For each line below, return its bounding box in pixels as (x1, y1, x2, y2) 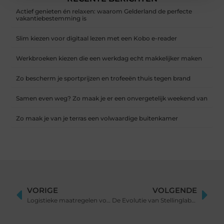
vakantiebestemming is (16, 14, 87, 22)
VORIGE (27, 185, 58, 195)
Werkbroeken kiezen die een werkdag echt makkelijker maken (16, 54, 202, 62)
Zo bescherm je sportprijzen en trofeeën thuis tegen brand (16, 74, 191, 82)
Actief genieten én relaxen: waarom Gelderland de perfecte (16, 7, 192, 15)
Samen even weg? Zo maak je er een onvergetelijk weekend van (16, 94, 208, 102)
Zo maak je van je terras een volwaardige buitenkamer (16, 114, 178, 122)
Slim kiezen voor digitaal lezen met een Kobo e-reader (16, 34, 177, 42)
